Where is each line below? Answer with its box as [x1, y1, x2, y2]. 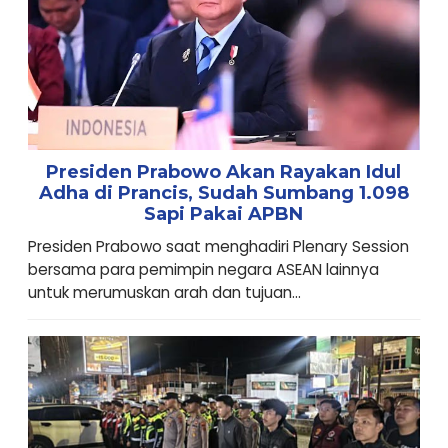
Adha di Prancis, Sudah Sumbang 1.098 [38, 181, 409, 204]
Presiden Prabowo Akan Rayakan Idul [46, 160, 402, 183]
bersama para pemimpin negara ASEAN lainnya [27, 258, 379, 280]
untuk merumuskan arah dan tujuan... [27, 281, 301, 303]
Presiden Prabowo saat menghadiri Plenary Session [27, 235, 409, 257]
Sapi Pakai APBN [144, 202, 304, 225]
